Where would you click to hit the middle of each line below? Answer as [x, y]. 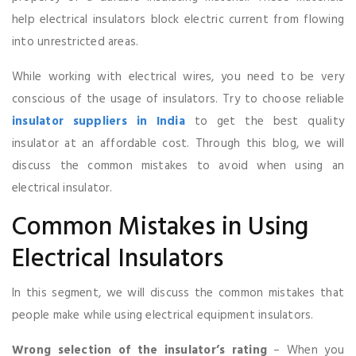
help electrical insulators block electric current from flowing [178, 19]
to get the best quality [264, 121]
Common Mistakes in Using [160, 227]
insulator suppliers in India [99, 121]
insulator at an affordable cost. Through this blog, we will [178, 143]
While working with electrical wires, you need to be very [178, 77]
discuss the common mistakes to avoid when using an [178, 166]
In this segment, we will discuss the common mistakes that [178, 293]
